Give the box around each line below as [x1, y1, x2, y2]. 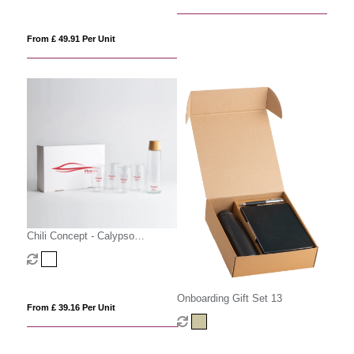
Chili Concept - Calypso [26, 229, 134, 242]
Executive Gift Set [26, 244, 111, 257]
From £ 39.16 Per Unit [26, 302, 115, 312]
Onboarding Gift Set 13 [176, 292, 282, 304]
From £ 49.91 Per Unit [26, 33, 115, 43]
